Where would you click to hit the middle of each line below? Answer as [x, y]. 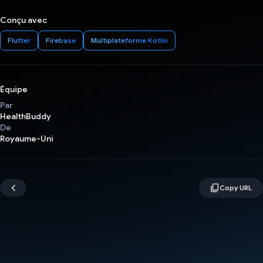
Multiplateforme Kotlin [129, 41]
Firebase [61, 41]
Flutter [19, 41]
